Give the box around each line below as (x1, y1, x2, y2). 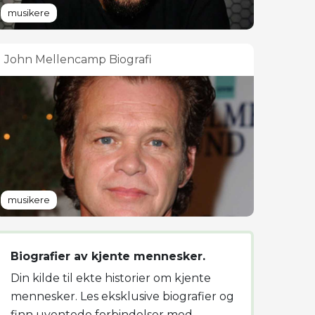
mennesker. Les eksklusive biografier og (11, 290, 234, 303)
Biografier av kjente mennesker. (11, 250, 205, 263)
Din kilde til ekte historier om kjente (11, 271, 211, 285)
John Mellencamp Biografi (4, 53, 152, 66)
